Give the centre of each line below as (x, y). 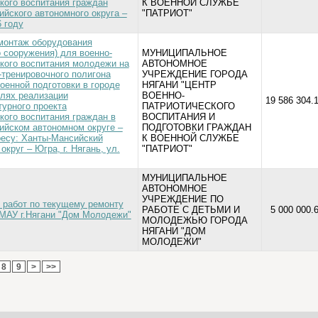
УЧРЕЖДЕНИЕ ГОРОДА (194, 74)
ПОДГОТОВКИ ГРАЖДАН (196, 127)
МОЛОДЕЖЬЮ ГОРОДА (194, 220)
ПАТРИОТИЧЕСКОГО (188, 106)
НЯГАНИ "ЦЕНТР (179, 85)
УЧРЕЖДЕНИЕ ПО (182, 199)
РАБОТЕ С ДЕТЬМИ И (191, 210)
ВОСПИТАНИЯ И (178, 117)
